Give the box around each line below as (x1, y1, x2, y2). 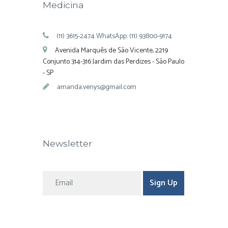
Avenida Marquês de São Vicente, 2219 (55, 44, 168, 56)
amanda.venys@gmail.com (57, 81, 137, 94)
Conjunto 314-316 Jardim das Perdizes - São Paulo (43, 55, 184, 68)
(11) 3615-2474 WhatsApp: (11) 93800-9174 (56, 30, 173, 42)
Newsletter (43, 137, 92, 149)
